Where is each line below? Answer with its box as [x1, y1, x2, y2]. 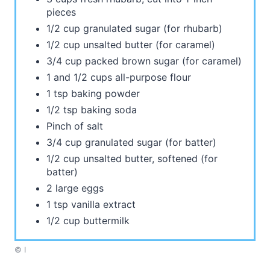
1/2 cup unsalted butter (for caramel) [46, 39, 215, 51]
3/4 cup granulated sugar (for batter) [46, 136, 216, 149]
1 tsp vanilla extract [46, 198, 136, 211]
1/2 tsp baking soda [46, 104, 137, 116]
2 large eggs [46, 182, 104, 195]
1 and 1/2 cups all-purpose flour [46, 71, 191, 84]
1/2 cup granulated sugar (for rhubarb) [46, 22, 222, 35]
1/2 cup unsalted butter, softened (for [46, 152, 218, 165]
